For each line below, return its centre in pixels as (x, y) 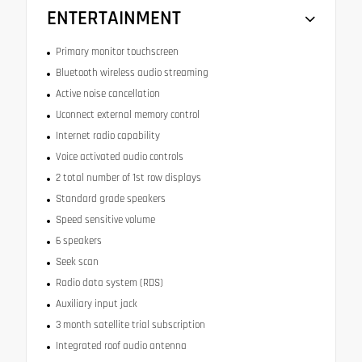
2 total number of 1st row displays (128, 177)
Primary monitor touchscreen (117, 51)
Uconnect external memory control (127, 114)
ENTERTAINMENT (114, 18)
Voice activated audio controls (119, 156)
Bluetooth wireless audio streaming (132, 72)
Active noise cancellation (107, 93)
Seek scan (77, 261)
